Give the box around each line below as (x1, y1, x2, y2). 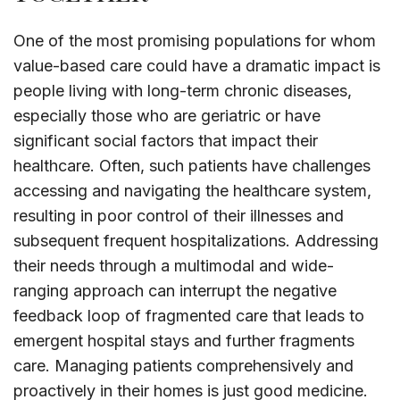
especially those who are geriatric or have (13, 106, 321, 126)
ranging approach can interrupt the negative (13, 281, 337, 301)
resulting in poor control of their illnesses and (13, 206, 344, 226)
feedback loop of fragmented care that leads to (13, 306, 364, 326)
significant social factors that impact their (13, 131, 318, 151)
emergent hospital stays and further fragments (13, 331, 354, 351)
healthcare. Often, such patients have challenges (13, 156, 371, 176)
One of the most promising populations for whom (13, 31, 376, 51)
